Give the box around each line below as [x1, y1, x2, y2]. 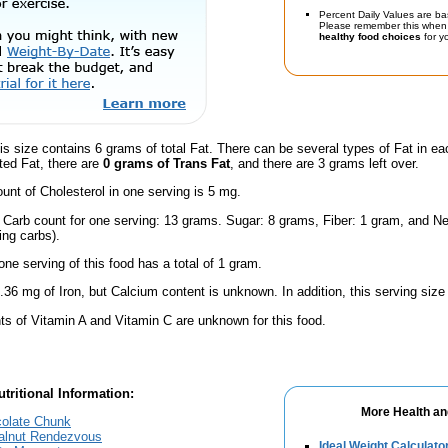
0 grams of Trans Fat [103, 155, 230, 171]
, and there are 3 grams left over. [230, 155, 419, 171]
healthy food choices [319, 31, 421, 42]
